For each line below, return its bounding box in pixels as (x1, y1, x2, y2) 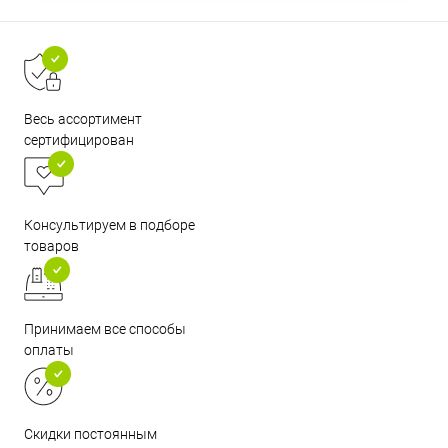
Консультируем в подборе (24, 216, 195, 233)
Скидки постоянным (24, 425, 157, 442)
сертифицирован (24, 131, 134, 148)
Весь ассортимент (24, 110, 142, 127)
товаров (24, 237, 79, 254)
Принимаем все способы (24, 320, 186, 337)
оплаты (24, 341, 74, 358)
